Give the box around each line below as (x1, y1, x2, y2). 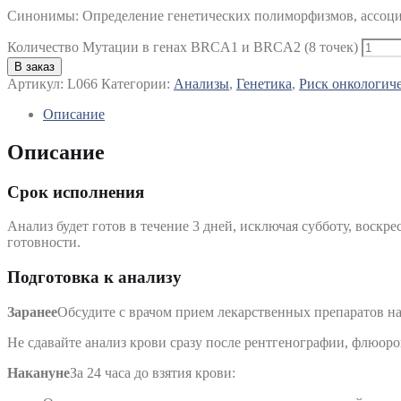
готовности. (7, 235, 81, 251)
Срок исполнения (7, 182, 144, 201)
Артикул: (7, 75, 67, 91)
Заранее (7, 303, 57, 320)
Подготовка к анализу (7, 268, 182, 287)
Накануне (7, 364, 70, 380)
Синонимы (7, 7, 75, 23)
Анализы (174, 75, 229, 91)
